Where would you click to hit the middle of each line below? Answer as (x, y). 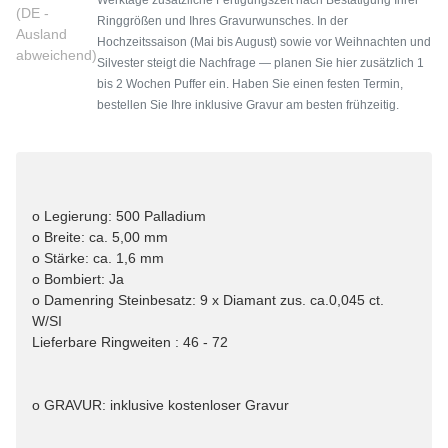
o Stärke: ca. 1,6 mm (98, 258)
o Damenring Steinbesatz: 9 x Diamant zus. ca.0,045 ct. (208, 300)
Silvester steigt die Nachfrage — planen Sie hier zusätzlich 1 (260, 62)
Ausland (41, 33)
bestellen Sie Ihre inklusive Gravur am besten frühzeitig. (248, 104)
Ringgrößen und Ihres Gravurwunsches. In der (222, 20)
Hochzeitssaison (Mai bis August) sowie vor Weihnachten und (264, 41)
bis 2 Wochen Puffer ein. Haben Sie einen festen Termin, (250, 83)
